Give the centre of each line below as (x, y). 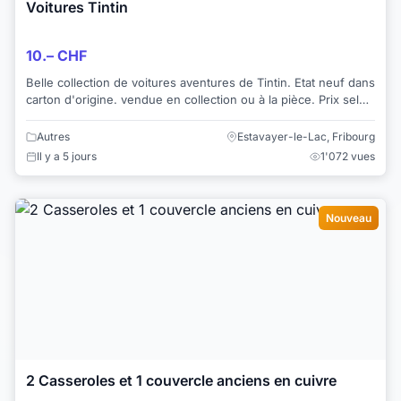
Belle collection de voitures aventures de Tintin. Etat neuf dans (200, 82)
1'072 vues (348, 157)
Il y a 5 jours (67, 157)
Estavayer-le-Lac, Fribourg (306, 137)
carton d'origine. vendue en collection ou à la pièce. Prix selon (200, 99)
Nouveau (349, 218)
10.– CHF (56, 55)
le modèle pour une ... (88, 116)
